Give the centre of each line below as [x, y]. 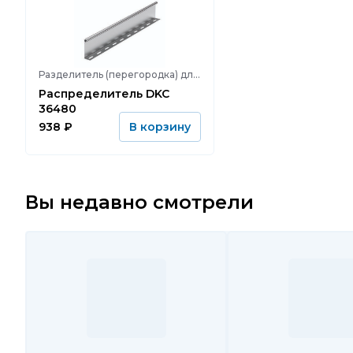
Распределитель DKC [92, 94]
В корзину [160, 127]
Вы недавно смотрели [139, 202]
